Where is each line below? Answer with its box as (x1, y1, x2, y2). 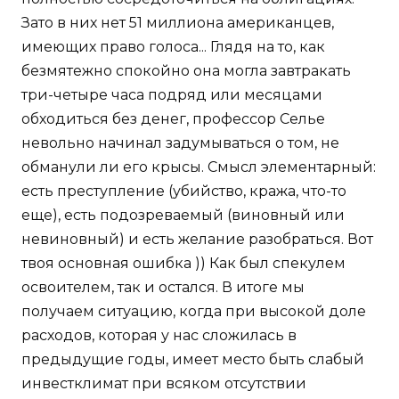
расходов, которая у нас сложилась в (21, 327, 297, 345)
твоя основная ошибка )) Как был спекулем (21, 255, 346, 273)
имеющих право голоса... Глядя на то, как (21, 38, 325, 56)
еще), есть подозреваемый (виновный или (21, 207, 345, 224)
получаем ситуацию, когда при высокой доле (21, 303, 366, 321)
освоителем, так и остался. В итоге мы (21, 279, 305, 297)
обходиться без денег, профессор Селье (21, 110, 325, 128)
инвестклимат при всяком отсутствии (21, 375, 306, 393)
